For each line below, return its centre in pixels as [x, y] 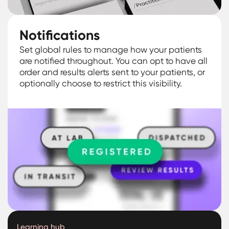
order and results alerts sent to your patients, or [112, 72]
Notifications [60, 35]
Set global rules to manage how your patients [111, 49]
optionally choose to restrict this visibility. [101, 83]
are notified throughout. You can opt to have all [114, 61]
